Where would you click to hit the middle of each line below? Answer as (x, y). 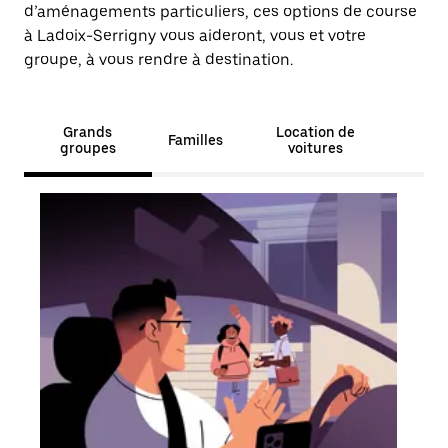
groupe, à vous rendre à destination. (158, 59)
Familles (195, 140)
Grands (88, 132)
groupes (87, 148)
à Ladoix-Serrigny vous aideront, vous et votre (195, 35)
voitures (315, 148)
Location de (315, 132)
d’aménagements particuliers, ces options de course (220, 11)
